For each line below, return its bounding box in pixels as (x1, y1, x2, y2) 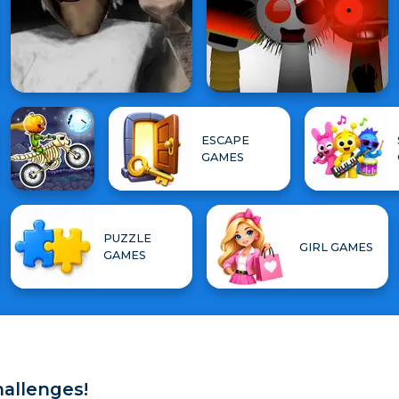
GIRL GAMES (299, 240, 373, 254)
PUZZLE (103, 232, 151, 245)
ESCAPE (201, 134, 249, 147)
